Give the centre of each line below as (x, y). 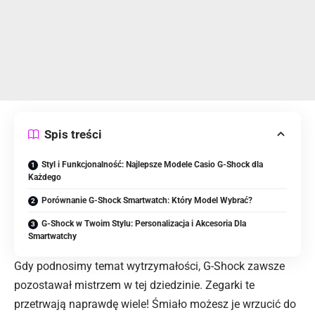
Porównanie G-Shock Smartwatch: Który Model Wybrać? (147, 201)
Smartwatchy (52, 237)
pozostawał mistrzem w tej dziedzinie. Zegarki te (134, 285)
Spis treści (73, 134)
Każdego (45, 178)
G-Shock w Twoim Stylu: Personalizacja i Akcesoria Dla (144, 224)
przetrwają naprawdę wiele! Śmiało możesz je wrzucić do (155, 304)
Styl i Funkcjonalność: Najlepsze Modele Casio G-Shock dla (152, 165)
